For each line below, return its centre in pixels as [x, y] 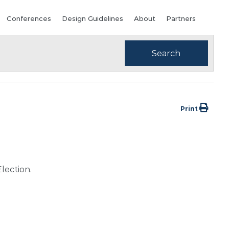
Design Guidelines [92, 18]
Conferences [29, 18]
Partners [181, 18]
